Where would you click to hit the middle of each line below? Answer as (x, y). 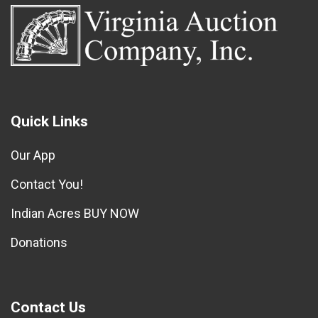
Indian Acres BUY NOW (75, 213)
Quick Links (49, 121)
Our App (33, 155)
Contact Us (48, 307)
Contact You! (47, 184)
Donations (39, 242)
